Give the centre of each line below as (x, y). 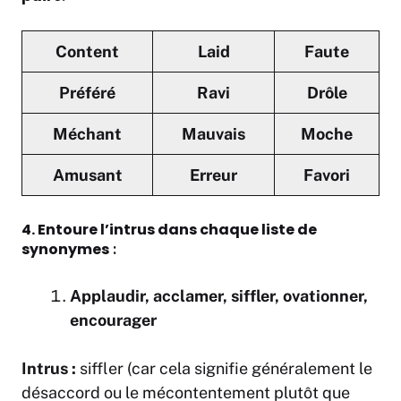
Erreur (213, 175)
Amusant (87, 175)
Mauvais (213, 134)
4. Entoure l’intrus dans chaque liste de (169, 230)
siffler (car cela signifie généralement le (226, 369)
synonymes (65, 250)
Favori (327, 175)
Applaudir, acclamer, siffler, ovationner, (219, 296)
